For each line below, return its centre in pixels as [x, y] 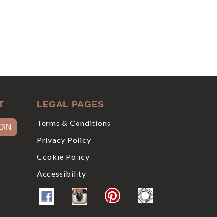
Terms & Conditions [74, 123]
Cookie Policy [63, 157]
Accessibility [62, 174]
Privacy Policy [64, 140]
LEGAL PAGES [70, 104]
